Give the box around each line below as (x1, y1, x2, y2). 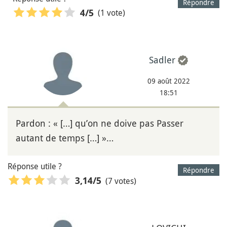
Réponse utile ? (8, 161, 62, 172)
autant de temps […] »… (16, 132, 113, 144)
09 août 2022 (147, 76, 190, 86)
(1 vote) (98, 7, 125, 19)
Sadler (149, 54, 175, 66)
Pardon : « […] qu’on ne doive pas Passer (16, 117, 183, 130)
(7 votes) (105, 175, 136, 186)
